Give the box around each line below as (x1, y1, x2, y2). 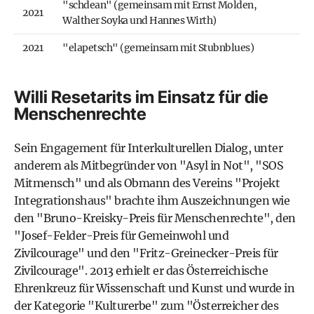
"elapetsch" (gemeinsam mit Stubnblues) (62, 41, 254, 55)
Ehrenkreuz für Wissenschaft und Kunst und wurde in (14, 281, 294, 296)
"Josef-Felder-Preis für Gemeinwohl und (14, 228, 228, 243)
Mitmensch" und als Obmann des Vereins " (14, 176, 242, 191)
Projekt (241, 176, 280, 191)
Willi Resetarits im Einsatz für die (14, 87, 268, 108)
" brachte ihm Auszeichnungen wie (105, 193, 289, 208)
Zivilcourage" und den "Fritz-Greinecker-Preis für (14, 246, 278, 261)
